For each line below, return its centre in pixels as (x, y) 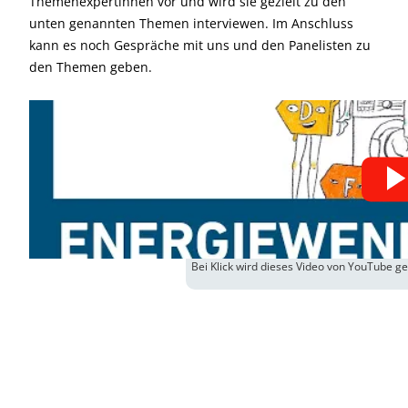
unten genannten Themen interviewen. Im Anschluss (191, 23)
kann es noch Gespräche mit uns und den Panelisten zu (200, 45)
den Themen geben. (91, 67)
